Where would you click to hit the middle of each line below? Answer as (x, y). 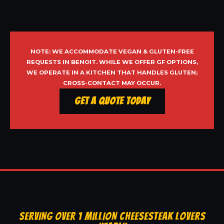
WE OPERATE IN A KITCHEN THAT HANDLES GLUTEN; (112, 73)
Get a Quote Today (112, 101)
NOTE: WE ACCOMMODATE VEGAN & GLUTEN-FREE (112, 52)
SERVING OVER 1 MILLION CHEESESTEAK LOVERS (112, 216)
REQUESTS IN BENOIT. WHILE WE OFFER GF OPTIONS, (112, 62)
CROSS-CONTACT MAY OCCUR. (112, 83)
